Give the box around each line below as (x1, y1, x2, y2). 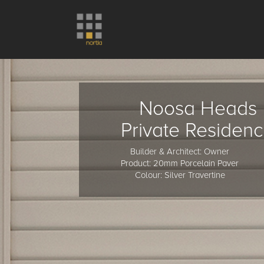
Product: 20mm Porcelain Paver (121, 158, 239, 169)
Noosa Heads (138, 97, 257, 121)
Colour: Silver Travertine (134, 170, 225, 181)
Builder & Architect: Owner (130, 146, 230, 157)
